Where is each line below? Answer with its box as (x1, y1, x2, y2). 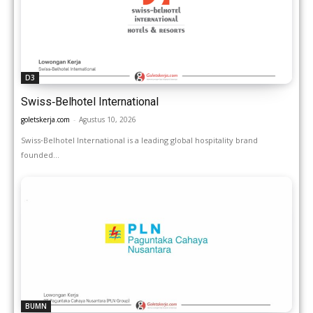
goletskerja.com (21, 114, 70, 124)
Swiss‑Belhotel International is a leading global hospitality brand (21, 134, 258, 145)
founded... (21, 149, 59, 160)
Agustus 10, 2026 (79, 114, 136, 124)
